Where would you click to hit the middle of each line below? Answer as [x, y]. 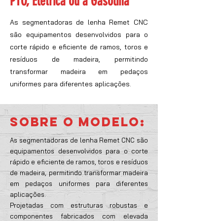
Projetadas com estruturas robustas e [79, 205]
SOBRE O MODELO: [78, 122]
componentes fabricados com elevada [79, 216]
